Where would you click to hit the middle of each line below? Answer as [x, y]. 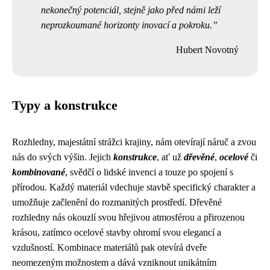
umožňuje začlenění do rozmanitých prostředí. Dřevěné [117, 202]
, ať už [170, 157]
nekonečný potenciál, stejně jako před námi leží [131, 10]
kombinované [39, 172]
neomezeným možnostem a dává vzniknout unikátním [114, 262]
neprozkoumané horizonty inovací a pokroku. [127, 25]
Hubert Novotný [207, 49]
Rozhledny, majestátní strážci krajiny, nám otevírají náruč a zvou [134, 142]
